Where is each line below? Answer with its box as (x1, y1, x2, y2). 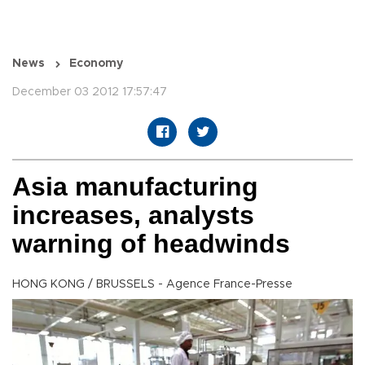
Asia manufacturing (12, 172, 258, 202)
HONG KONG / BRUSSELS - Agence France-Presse (12, 279, 292, 291)
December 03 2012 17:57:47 (12, 86, 167, 99)
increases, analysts (12, 200, 254, 231)
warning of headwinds (12, 229, 290, 259)
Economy (69, 58, 123, 70)
